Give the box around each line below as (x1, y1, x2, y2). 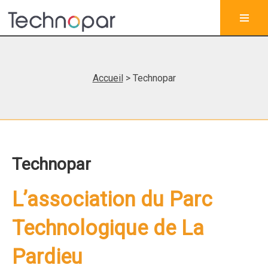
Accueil (92, 72, 123, 84)
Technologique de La (12, 216, 204, 240)
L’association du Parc (12, 187, 212, 211)
